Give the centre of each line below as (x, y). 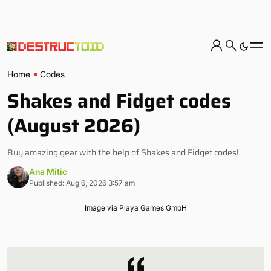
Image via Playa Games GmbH (135, 208)
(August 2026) (74, 126)
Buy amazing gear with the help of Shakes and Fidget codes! (123, 152)
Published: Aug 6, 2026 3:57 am (82, 183)
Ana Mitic (48, 171)
